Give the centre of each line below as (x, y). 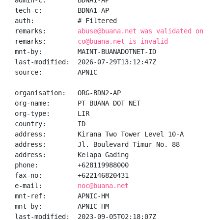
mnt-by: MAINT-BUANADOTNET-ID (85, 52)
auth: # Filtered (66, 21)
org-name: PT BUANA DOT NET (78, 103)
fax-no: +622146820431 (72, 175)
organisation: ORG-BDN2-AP (68, 93)
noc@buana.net (103, 186)
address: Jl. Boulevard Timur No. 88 (97, 144)
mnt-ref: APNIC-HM (62, 196)
